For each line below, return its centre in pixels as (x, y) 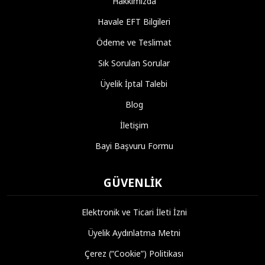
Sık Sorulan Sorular (134, 63)
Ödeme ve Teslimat (134, 42)
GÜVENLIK (132, 182)
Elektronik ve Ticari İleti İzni (134, 212)
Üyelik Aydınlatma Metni (134, 232)
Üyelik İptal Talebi (134, 83)
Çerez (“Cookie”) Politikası (134, 253)
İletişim (134, 125)
